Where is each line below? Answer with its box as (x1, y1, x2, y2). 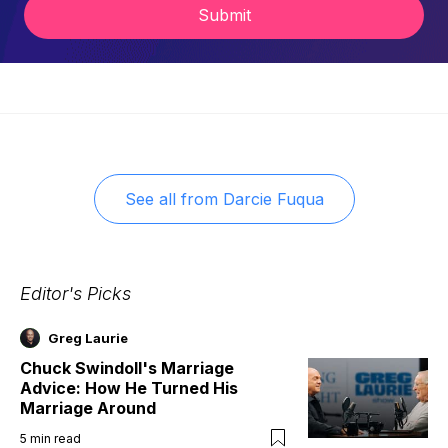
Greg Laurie (48, 329, 128, 346)
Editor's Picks (20, 282, 131, 304)
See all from (124, 188, 218, 209)
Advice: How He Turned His (20, 377, 238, 398)
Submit (197, 5, 251, 26)
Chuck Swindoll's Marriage (20, 357, 234, 378)
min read (30, 430, 81, 446)
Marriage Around (20, 397, 156, 418)
